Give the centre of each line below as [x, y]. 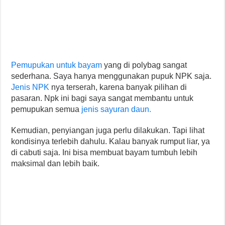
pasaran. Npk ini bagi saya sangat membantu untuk [102, 98]
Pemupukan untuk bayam [57, 65]
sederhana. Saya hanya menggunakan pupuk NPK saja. [111, 76]
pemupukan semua [46, 109]
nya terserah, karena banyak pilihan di [118, 87]
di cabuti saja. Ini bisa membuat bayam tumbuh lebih [104, 152]
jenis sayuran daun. [117, 109]
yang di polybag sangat [145, 65]
